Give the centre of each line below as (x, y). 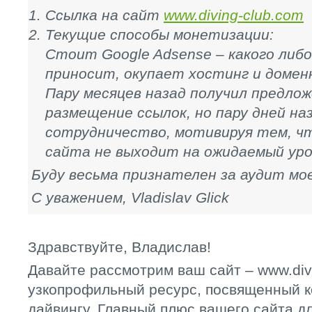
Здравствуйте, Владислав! (119, 247)
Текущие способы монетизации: (159, 34)
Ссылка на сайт (104, 15)
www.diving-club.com (234, 15)
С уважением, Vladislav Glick (130, 197)
